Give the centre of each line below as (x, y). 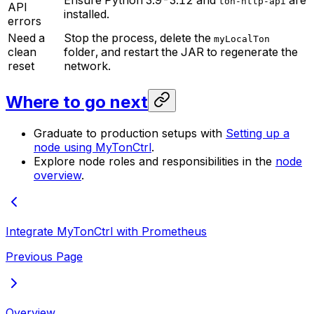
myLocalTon (242, 39)
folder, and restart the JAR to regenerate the (181, 52)
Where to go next (77, 102)
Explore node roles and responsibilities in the (155, 161)
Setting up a (258, 133)
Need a (26, 38)
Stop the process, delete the (139, 38)
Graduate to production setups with (130, 133)
